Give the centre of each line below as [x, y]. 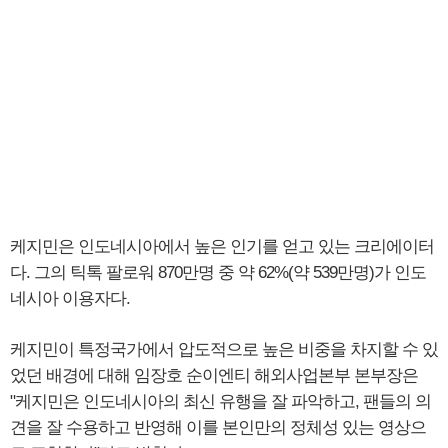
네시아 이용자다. [70, 298]
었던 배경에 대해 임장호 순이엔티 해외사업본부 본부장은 [214, 375]
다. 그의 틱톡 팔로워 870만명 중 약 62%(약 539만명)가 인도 [218, 272]
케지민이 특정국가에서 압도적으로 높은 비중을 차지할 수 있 [224, 349]
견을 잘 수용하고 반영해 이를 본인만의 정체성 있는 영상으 [218, 427]
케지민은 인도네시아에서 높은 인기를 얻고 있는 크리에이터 [222, 246]
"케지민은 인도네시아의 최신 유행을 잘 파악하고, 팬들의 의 [220, 401]
